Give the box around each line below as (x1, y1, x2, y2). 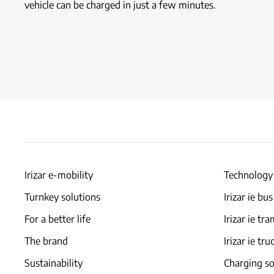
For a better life (24, 213, 91, 225)
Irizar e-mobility (24, 169, 93, 181)
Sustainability (24, 257, 83, 269)
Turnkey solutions (24, 191, 100, 203)
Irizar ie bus (224, 191, 273, 203)
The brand (24, 235, 68, 247)
